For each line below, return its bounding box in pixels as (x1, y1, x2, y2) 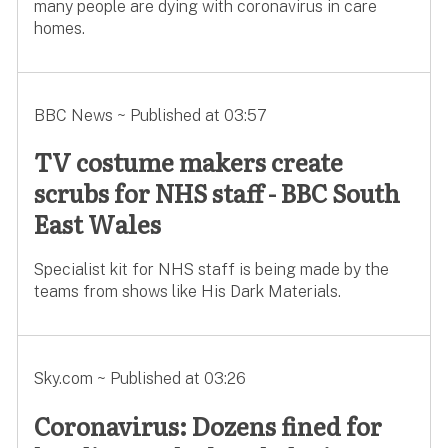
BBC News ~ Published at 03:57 (33, 105, 267, 125)
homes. (33, 18, 85, 38)
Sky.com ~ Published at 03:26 (33, 369, 246, 389)
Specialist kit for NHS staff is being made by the (33, 260, 389, 280)
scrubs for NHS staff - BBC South (33, 175, 400, 211)
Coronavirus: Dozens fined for (33, 408, 382, 444)
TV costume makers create (33, 144, 343, 180)
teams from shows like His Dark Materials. (33, 282, 341, 302)
